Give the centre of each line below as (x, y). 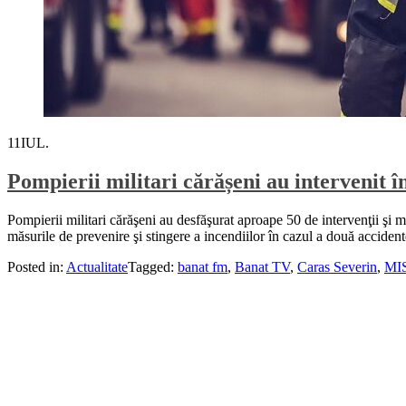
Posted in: (37, 266)
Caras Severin (337, 266)
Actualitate (97, 266)
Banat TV (262, 266)
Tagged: (153, 266)
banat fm (203, 266)
